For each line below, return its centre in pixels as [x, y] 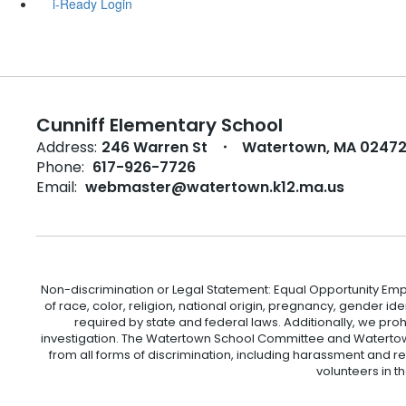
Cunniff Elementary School [159, 125]
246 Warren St [155, 147]
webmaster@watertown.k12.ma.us [215, 187]
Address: [67, 147]
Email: [57, 187]
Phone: [60, 167]
